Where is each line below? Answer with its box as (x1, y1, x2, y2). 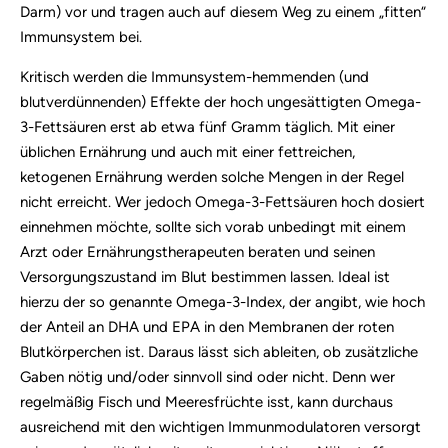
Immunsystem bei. (20, 27, 142, 46)
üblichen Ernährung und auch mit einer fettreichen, (20, 142, 355, 161)
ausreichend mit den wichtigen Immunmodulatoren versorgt (20, 417, 421, 436)
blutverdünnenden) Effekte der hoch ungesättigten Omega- (20, 92, 421, 111)
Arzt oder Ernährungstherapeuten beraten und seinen (20, 242, 375, 261)
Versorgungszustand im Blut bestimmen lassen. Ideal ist (20, 267, 390, 286)
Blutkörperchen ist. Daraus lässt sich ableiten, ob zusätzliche (20, 342, 418, 361)
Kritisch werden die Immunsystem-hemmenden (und (20, 67, 369, 86)
